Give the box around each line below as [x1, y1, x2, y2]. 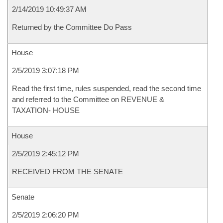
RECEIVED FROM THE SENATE [12, 167, 123, 176]
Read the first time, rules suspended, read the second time [12, 84, 201, 93]
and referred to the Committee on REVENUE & [12, 95, 164, 104]
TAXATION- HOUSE [12, 106, 80, 114]
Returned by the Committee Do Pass [12, 23, 132, 31]
